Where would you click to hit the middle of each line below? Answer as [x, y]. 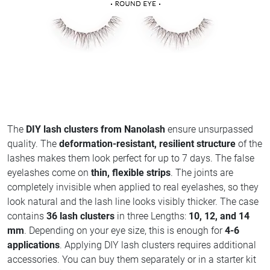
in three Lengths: [152, 216]
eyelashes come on [49, 172]
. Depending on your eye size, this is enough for [124, 230]
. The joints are [202, 172]
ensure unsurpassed [209, 129]
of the [249, 143]
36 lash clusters [80, 216]
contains [27, 216]
